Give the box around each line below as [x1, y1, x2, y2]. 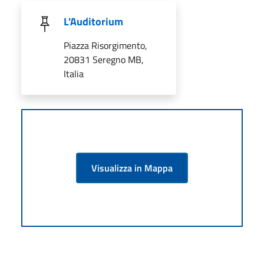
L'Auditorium [64, 13, 123, 29]
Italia [64, 66, 84, 81]
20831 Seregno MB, [64, 52, 144, 67]
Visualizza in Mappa [91, 160, 173, 175]
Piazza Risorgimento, [64, 38, 147, 52]
